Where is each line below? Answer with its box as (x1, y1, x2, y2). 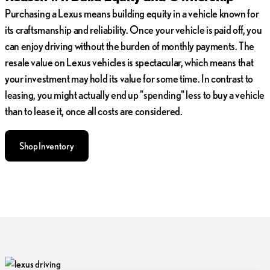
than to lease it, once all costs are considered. (5, 104, 183, 117)
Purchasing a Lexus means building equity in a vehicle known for (5, 7, 259, 19)
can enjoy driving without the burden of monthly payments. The (5, 39, 255, 52)
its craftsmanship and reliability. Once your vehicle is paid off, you (5, 23, 262, 36)
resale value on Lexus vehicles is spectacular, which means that (5, 55, 254, 68)
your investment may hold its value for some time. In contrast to (5, 72, 253, 84)
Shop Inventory (19, 140, 74, 151)
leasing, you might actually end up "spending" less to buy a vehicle (5, 88, 265, 101)
